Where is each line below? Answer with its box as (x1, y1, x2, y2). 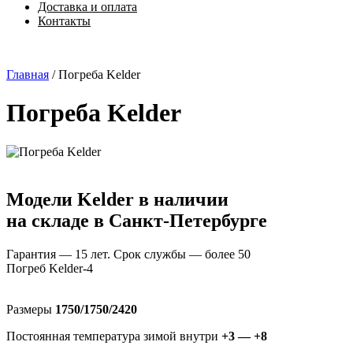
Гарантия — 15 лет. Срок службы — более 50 (6, 247, 251, 261)
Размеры (6, 302, 52, 316)
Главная (6, 68, 49, 81)
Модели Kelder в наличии (6, 188, 229, 210)
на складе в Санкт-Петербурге (6, 210, 267, 231)
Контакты (38, 14, 91, 28)
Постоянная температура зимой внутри (6, 329, 221, 343)
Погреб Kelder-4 (6, 261, 93, 275)
